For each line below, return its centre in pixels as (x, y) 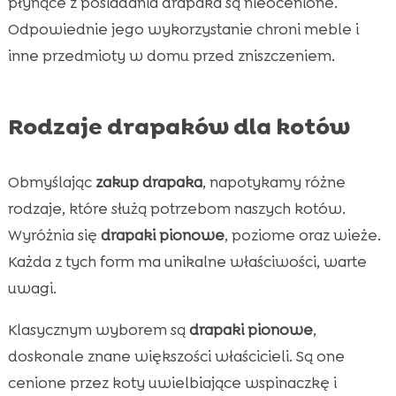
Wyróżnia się (54, 235)
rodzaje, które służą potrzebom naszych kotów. (176, 208)
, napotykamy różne (274, 182)
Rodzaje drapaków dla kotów (179, 126)
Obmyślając (51, 182)
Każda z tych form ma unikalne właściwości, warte (187, 261)
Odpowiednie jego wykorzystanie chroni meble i (183, 29)
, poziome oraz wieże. (302, 235)
